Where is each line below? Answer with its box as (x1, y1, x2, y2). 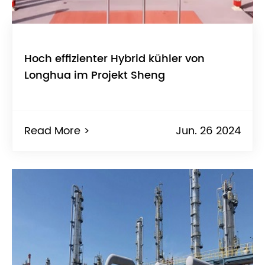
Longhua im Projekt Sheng (24, 66, 165, 84)
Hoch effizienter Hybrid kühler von (24, 50, 205, 67)
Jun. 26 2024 (176, 122, 241, 140)
